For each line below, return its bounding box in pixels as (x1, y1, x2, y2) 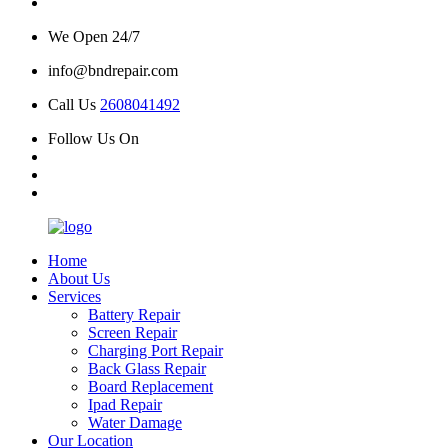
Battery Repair (88, 305, 180, 323)
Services (48, 287, 101, 305)
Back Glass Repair (88, 359, 206, 377)
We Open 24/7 (48, 27, 140, 45)
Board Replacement (88, 377, 213, 395)
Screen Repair (88, 323, 177, 341)
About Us (48, 269, 110, 287)
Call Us (48, 95, 96, 113)
